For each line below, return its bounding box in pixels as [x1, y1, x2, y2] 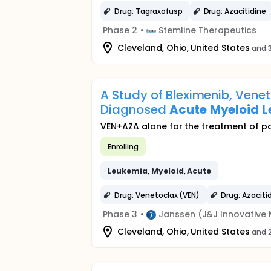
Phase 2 [103, 24, 137, 36]
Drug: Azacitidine [203, 5, 266, 16]
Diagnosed [100, 101, 169, 118]
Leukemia [108, 165, 148, 176]
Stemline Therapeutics [158, 24, 257, 36]
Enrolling [108, 141, 139, 152]
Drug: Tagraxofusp [114, 5, 183, 16]
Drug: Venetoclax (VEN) [114, 189, 200, 200]
